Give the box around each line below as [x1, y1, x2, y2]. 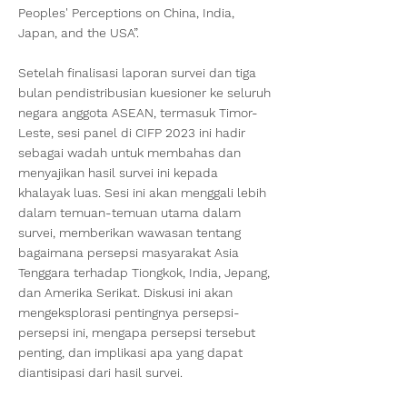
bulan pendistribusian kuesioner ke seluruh [18, 85, 271, 100]
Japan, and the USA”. [18, 25, 139, 40]
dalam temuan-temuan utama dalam [18, 205, 241, 220]
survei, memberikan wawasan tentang [18, 225, 241, 240]
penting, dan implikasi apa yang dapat [18, 345, 243, 360]
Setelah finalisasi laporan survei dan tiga [18, 65, 256, 80]
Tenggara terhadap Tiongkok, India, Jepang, [18, 265, 270, 280]
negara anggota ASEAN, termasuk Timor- [18, 105, 258, 120]
